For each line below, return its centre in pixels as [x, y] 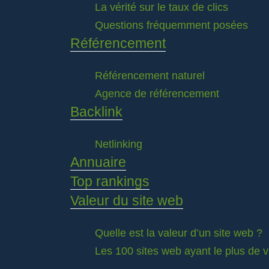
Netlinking [119, 144]
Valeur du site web [127, 201]
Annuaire [98, 162]
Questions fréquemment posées [171, 25]
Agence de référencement [157, 94]
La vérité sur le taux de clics [162, 7]
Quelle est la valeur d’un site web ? [179, 233]
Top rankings [110, 181]
